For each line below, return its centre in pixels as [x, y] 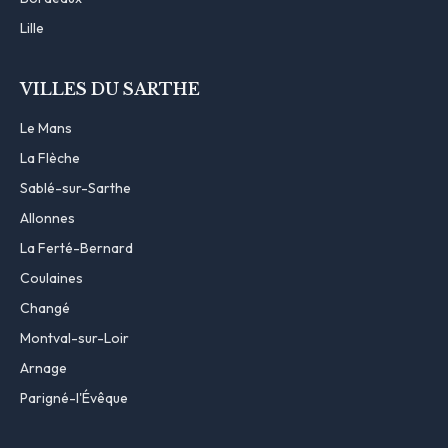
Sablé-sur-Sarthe [75, 187]
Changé [45, 307]
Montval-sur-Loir [74, 337]
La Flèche [50, 157]
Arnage [43, 367]
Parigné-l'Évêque [74, 397]
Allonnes [47, 217]
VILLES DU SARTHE [110, 88]
